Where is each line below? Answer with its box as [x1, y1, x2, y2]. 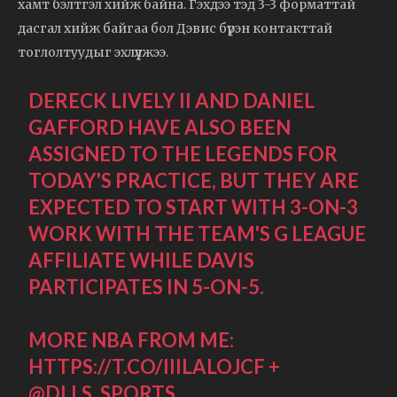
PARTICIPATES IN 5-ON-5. [28, 274, 265, 299]
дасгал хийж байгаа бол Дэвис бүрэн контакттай [18, 19, 332, 36]
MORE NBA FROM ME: [28, 327, 235, 352]
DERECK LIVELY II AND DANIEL [28, 88, 315, 113]
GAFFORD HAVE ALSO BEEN [28, 114, 292, 139]
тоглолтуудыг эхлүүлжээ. [18, 43, 168, 60]
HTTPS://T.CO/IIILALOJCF [28, 354, 266, 378]
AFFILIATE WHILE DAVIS [28, 247, 255, 272]
